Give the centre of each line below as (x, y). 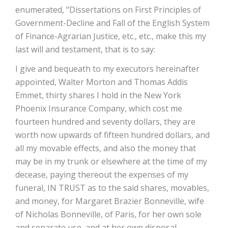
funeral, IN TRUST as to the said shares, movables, (112, 188)
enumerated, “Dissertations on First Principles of (108, 10)
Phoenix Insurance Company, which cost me (99, 108)
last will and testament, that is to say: (85, 49)
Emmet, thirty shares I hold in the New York (98, 95)
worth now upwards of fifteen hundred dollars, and (112, 135)
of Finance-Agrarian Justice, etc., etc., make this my (111, 36)
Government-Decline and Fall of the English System (112, 23)
